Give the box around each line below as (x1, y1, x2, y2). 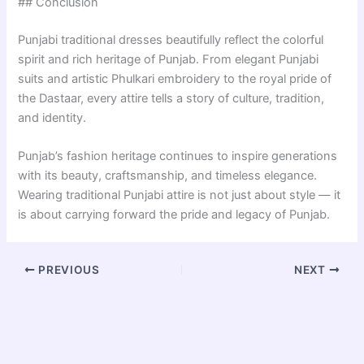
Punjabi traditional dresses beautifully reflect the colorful (18, 32, 324, 47)
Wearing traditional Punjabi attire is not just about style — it (18, 188, 341, 203)
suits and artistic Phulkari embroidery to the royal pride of (18, 71, 332, 86)
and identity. (18, 110, 87, 125)
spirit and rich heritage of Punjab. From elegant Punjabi (18, 51, 319, 67)
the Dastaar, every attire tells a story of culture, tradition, (18, 90, 325, 106)
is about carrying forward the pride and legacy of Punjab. (18, 207, 331, 223)
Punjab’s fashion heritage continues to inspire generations (18, 149, 338, 164)
